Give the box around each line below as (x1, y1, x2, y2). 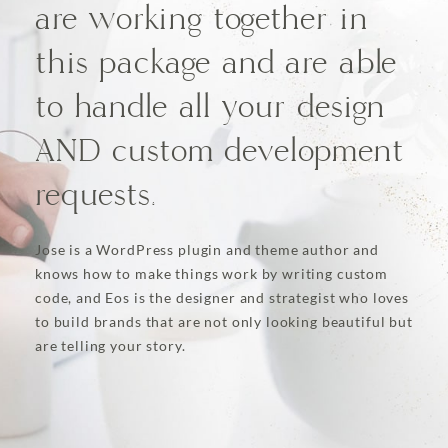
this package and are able (35, 44, 398, 84)
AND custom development (35, 132, 404, 172)
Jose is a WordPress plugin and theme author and (35, 242, 379, 259)
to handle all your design (35, 88, 386, 128)
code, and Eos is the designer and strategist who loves (35, 290, 409, 307)
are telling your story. (35, 338, 186, 355)
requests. (35, 176, 157, 216)
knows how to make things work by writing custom (35, 266, 388, 283)
